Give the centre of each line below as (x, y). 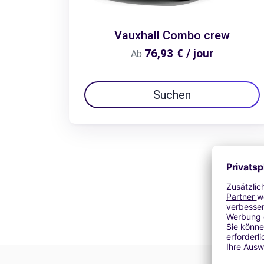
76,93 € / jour (179, 54)
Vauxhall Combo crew (172, 36)
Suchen (172, 95)
